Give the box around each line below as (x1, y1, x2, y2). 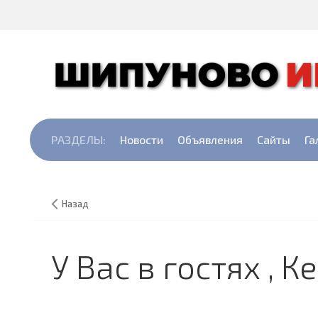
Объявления (177, 132, 243, 146)
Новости (120, 132, 163, 146)
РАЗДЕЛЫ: (51, 132, 106, 146)
